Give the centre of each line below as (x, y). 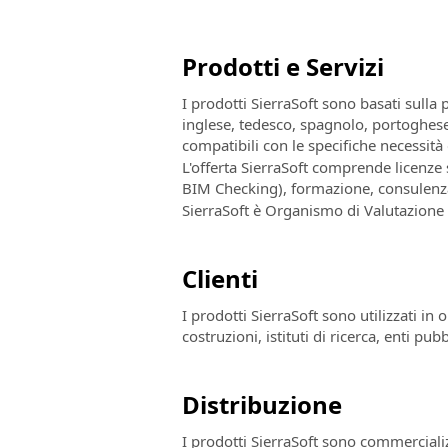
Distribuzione (262, 404)
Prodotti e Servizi (283, 66)
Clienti (220, 278)
